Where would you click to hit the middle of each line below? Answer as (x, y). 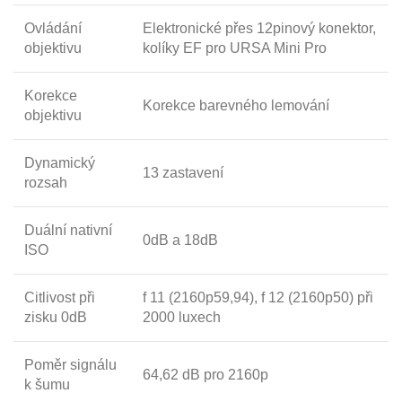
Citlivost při (60, 297)
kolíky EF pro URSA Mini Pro (235, 48)
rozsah (46, 182)
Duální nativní (68, 230)
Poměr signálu (70, 364)
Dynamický (60, 162)
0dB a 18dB (180, 240)
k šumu (47, 384)
